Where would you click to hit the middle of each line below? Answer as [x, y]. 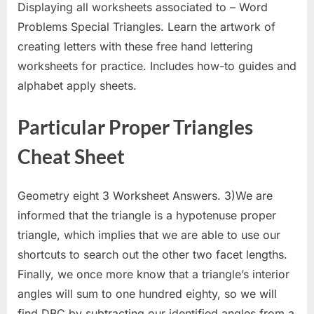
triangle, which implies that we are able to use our [149, 234]
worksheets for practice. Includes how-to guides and [157, 66]
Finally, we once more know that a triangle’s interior [153, 274]
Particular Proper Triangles [135, 127]
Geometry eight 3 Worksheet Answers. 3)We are [145, 195]
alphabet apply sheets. [77, 85]
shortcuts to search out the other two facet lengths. [152, 254]
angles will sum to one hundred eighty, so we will [147, 293]
